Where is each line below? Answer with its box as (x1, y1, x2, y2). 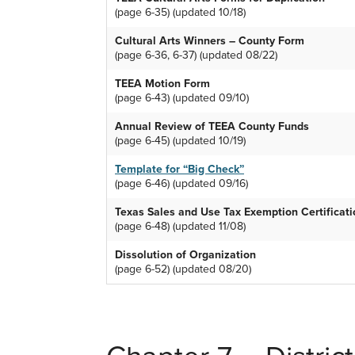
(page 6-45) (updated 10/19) (115, 134, 246, 148)
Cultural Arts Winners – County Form (115, 34, 304, 48)
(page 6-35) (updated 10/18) (115, 6, 246, 20)
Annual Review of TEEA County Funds (115, 120, 309, 134)
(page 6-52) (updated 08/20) (115, 262, 251, 277)
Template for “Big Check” (115, 162, 244, 177)
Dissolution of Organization (115, 248, 256, 262)
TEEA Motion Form (115, 77, 210, 91)
